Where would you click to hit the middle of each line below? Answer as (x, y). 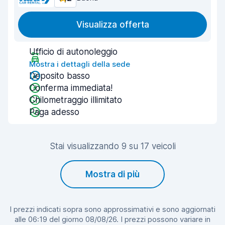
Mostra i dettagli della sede (80, 64)
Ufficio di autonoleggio (73, 52)
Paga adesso (54, 112)
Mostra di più (113, 174)
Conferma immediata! (71, 88)
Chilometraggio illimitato (76, 100)
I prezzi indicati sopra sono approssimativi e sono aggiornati (113, 209)
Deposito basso (60, 76)
